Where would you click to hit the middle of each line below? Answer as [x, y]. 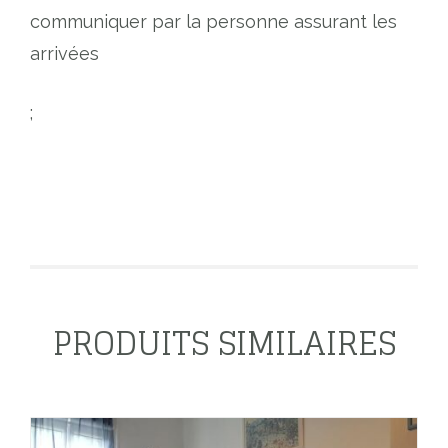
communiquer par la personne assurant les [213, 22]
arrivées [64, 54]
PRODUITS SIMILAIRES [224, 343]
